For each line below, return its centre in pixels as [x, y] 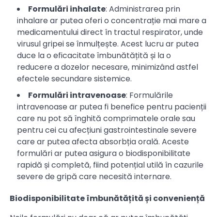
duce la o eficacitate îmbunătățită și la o [94, 56]
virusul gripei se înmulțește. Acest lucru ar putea [108, 44]
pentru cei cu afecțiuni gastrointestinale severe [107, 130]
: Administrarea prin [143, 9]
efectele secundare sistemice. [74, 79]
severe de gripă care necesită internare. [94, 177]
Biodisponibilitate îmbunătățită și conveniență [107, 199]
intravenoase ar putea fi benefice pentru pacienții [112, 107]
